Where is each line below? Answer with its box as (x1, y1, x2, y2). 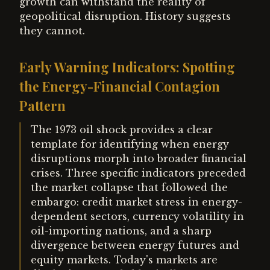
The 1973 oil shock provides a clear (31, 124, 213, 136)
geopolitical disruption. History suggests (19, 10, 231, 22)
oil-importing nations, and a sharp (31, 225, 212, 237)
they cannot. (19, 25, 85, 37)
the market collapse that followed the (31, 181, 228, 193)
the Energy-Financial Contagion (19, 78, 220, 95)
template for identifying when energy (31, 138, 229, 150)
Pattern (19, 97, 66, 114)
